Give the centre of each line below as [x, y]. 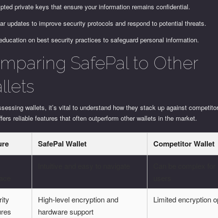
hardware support [66, 211]
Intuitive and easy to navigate [84, 166]
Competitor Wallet [184, 144]
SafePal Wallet [63, 144]
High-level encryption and [78, 199]
